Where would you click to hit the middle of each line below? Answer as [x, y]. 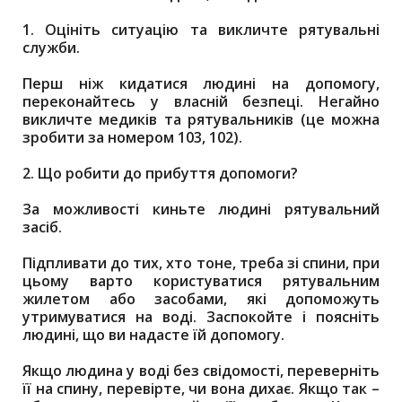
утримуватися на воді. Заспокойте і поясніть [201, 317]
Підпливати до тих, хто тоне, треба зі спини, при [201, 263]
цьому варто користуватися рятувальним [201, 281]
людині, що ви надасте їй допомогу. [153, 335]
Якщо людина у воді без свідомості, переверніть [201, 371]
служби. [51, 48]
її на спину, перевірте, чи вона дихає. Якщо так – [201, 389]
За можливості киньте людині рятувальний [201, 209]
